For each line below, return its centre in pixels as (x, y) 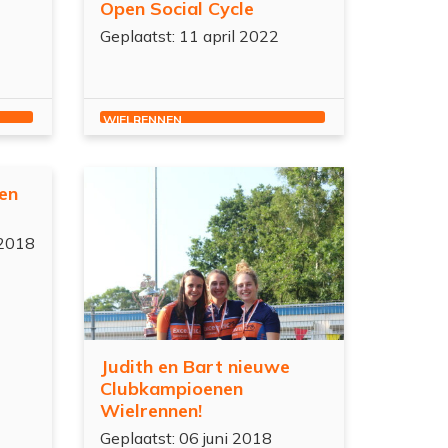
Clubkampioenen (171, 388)
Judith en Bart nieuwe (195, 366)
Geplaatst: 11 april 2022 (189, 35)
